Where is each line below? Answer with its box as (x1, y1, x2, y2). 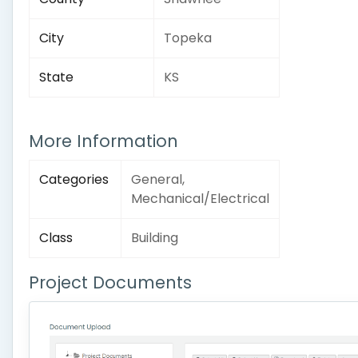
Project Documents (29, 271, 192, 294)
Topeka (164, 29, 212, 47)
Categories (39, 170, 109, 189)
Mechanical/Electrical (131, 189, 269, 208)
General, (131, 170, 185, 189)
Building (131, 229, 178, 247)
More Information (29, 129, 178, 153)
